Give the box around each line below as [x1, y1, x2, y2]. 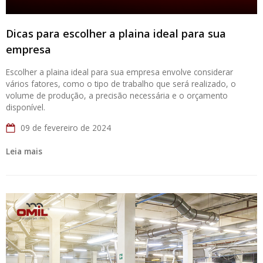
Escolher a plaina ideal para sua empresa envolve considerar [6, 66, 233, 77]
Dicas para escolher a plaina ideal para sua [6, 26, 226, 41]
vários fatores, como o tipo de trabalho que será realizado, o [6, 78, 236, 89]
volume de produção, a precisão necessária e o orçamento [6, 90, 228, 101]
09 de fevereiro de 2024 [21, 122, 111, 133]
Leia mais [6, 146, 42, 157]
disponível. [6, 102, 45, 113]
